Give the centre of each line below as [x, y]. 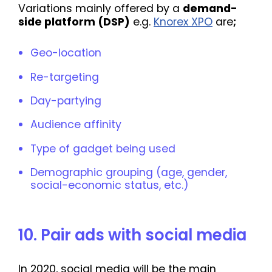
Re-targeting [65, 77]
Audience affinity [76, 125]
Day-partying [66, 101]
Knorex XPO [183, 22]
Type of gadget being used [103, 148]
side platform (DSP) [74, 22]
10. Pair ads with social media [132, 235]
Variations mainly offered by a [100, 9]
